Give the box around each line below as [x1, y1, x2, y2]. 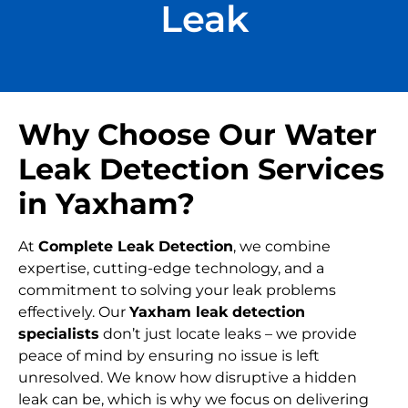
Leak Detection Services [18, 151, 384, 188]
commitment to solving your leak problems [18, 281, 336, 300]
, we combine [233, 238, 331, 256]
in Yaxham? [18, 186, 195, 222]
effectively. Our [18, 303, 129, 321]
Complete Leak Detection [38, 238, 233, 256]
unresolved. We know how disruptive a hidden [18, 369, 357, 387]
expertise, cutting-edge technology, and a [18, 260, 324, 278]
